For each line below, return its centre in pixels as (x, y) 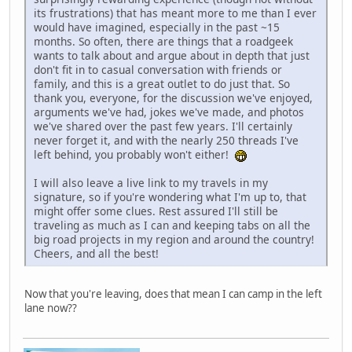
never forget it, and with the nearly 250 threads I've (166, 140)
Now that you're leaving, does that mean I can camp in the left (173, 293)
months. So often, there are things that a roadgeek (163, 41)
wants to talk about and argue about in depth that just (172, 55)
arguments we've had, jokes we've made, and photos (169, 112)
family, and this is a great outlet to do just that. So (162, 83)
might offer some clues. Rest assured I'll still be (156, 211)
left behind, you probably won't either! (134, 154)
